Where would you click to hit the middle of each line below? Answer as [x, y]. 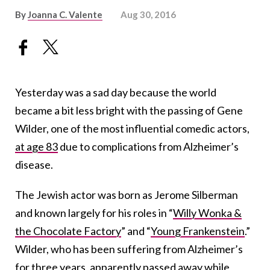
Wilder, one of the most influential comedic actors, [132, 129]
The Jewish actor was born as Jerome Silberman [127, 195]
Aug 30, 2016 [148, 14]
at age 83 [36, 147]
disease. [34, 165]
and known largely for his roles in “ [94, 213]
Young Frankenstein [198, 231]
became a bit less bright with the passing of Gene [129, 111]
